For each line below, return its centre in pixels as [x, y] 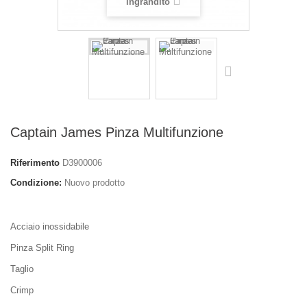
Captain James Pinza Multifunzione [117, 132]
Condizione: [36, 182]
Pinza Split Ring [42, 247]
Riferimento [35, 162]
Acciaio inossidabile [50, 226]
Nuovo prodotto [95, 182]
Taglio [22, 269]
